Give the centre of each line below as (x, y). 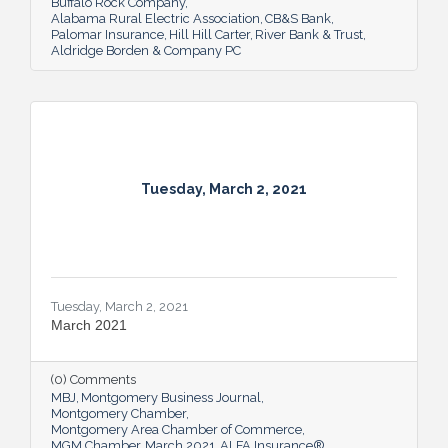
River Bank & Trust (309, 34)
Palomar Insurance (107, 34)
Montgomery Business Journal (171, 397)
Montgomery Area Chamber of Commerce (176, 429)
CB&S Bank (298, 18)
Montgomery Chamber (118, 413)
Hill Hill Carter (209, 34)
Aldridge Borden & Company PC (146, 50)
